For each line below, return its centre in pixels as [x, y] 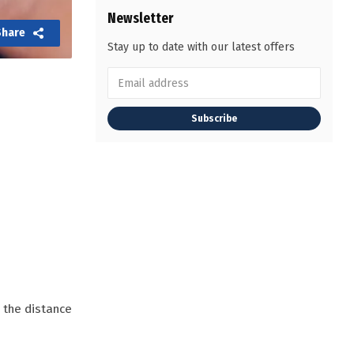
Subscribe [214, 119]
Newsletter [140, 18]
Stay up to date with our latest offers [201, 47]
